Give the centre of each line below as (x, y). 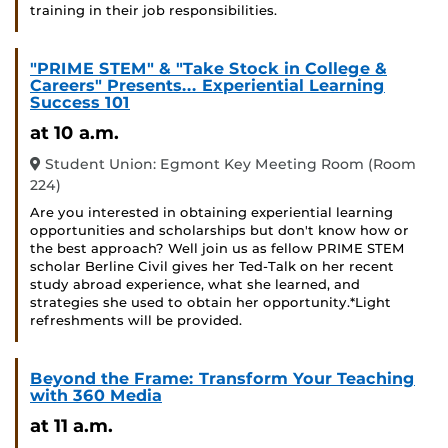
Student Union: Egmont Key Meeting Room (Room (228, 164)
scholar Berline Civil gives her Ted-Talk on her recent (212, 267)
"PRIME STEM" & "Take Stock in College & (208, 69)
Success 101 (80, 103)
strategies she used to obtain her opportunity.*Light (210, 303)
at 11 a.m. (71, 426)
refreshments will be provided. (136, 321)
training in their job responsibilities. (153, 11)
